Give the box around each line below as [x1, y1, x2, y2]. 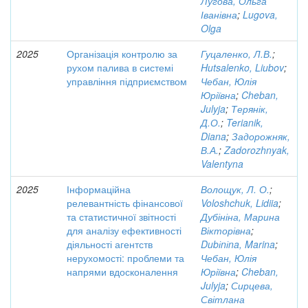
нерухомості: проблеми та [67, 251, 184, 265]
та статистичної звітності [67, 210, 176, 223]
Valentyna [201, 157, 243, 170]
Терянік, [231, 102, 268, 115]
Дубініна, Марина [201, 210, 280, 223]
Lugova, [243, 8, 278, 21]
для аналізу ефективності [67, 223, 181, 237]
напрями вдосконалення [67, 265, 178, 278]
